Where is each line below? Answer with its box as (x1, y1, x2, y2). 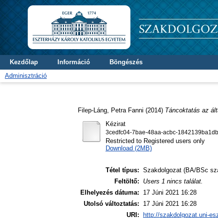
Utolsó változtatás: (84, 200, 139, 208)
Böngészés (109, 58, 143, 66)
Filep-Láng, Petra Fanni (78, 106, 144, 114)
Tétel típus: (106, 166, 139, 174)
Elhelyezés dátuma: (80, 189, 139, 197)
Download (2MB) (105, 144, 152, 152)
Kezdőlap (10, 58, 38, 66)
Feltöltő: (114, 178, 139, 185)
